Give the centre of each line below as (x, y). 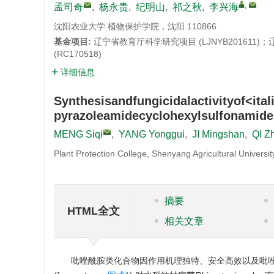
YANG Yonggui (152, 134)
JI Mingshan (218, 134)
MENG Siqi (78, 134)
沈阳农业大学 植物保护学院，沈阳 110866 (135, 26)
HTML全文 (93, 211)
